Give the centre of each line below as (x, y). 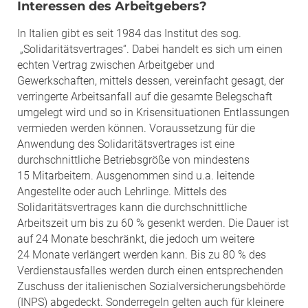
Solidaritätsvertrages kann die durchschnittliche (132, 207)
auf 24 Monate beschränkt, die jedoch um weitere (136, 239)
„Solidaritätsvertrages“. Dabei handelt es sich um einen (150, 49)
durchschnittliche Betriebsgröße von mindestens (133, 159)
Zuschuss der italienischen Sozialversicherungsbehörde (151, 286)
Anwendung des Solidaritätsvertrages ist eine (126, 144)
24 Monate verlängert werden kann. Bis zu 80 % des (142, 254)
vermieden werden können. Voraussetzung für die (136, 128)
